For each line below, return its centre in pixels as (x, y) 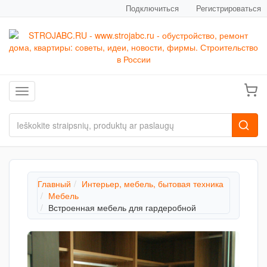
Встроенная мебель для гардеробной (122, 207)
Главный (54, 184)
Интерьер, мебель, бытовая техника (153, 184)
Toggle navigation (55, 92)
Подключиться (152, 8)
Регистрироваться (229, 8)
